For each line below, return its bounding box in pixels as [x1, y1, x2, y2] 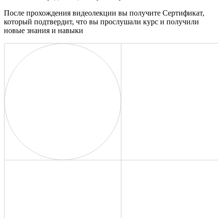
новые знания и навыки [4, 26, 83, 35]
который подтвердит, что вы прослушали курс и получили [4, 17, 199, 26]
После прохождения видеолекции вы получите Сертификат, [4, 8, 204, 17]
